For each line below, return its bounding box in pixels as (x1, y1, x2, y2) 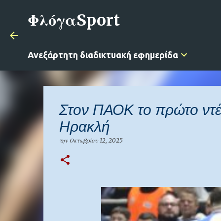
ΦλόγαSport (28, 10, 120, 30)
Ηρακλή (59, 118, 110, 135)
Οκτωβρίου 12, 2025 (69, 137, 123, 144)
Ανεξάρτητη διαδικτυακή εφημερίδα (28, 50, 178, 60)
